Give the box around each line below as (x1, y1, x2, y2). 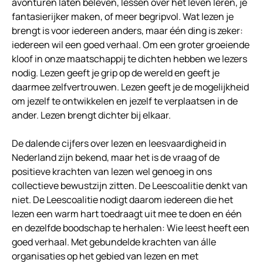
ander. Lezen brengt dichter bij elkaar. (12, 109, 171, 122)
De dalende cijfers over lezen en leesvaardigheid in (12, 137, 227, 150)
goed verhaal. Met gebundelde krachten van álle (12, 235, 216, 248)
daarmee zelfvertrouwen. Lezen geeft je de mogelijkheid (12, 80, 249, 93)
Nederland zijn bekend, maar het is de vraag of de (12, 151, 220, 164)
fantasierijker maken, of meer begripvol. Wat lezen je (12, 10, 234, 23)
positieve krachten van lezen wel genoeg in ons (12, 165, 212, 178)
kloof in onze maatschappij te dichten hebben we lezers (12, 52, 247, 65)
